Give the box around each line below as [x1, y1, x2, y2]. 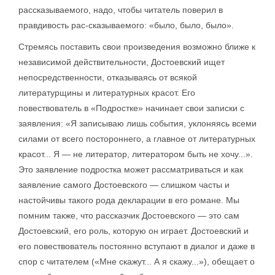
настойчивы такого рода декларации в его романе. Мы [18, 195, 239, 205]
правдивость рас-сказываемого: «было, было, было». [18, 20, 234, 30]
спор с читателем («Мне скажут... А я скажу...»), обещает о [18, 257, 255, 266]
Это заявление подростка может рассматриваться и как [18, 165, 243, 174]
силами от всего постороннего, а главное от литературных [18, 134, 255, 144]
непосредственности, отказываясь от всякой [18, 72, 197, 82]
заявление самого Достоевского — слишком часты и [18, 180, 230, 190]
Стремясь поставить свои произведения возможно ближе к [18, 42, 255, 52]
